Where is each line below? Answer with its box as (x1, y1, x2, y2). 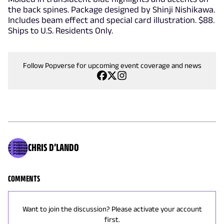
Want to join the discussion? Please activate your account (22, 204, 202, 213)
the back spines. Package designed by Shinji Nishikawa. (8, 4, 215, 14)
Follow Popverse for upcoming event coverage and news (22, 61, 201, 69)
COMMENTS (8, 173, 40, 183)
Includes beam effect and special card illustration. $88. (8, 15, 214, 25)
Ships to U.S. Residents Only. (8, 25, 113, 35)
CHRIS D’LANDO (28, 140, 79, 153)
